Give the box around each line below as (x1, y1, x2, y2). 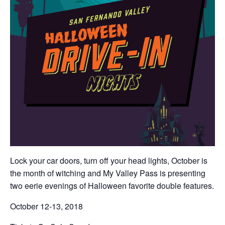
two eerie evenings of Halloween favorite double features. (10, 180, 214, 191)
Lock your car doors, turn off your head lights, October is (10, 155, 207, 166)
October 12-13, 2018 (10, 200, 83, 212)
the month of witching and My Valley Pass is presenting (10, 167, 205, 179)
